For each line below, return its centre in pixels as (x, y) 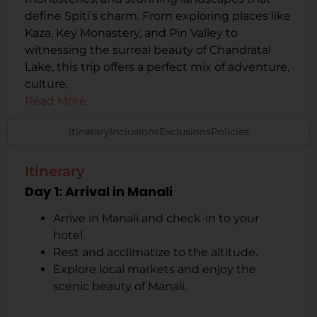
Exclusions (185, 131)
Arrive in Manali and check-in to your (156, 218)
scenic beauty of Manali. (120, 286)
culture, (46, 84)
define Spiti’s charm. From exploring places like (158, 16)
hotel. (69, 235)
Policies (230, 131)
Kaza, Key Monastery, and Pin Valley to (131, 33)
